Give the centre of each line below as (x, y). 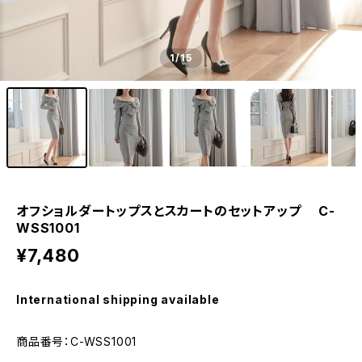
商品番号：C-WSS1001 (77, 341)
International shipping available (118, 299)
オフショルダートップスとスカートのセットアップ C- (176, 211)
